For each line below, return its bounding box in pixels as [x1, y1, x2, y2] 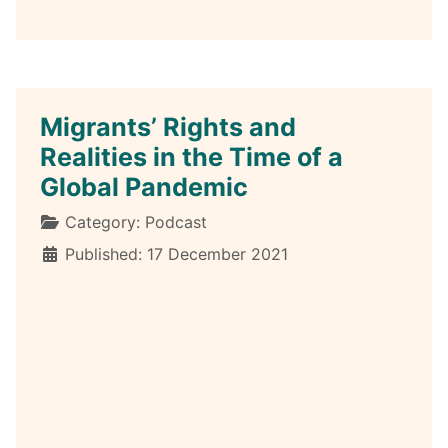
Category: [60, 211, 145, 232]
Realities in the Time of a [40, 141, 343, 172]
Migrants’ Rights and [40, 111, 296, 142]
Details [39, 210, 93, 231]
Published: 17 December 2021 [65, 243, 288, 264]
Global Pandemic [40, 171, 248, 202]
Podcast [145, 211, 207, 232]
